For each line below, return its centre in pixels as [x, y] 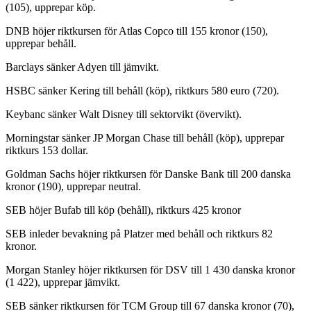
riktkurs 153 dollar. [47, 151]
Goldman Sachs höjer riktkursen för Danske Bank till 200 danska [148, 174]
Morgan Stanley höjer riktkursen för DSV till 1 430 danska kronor [150, 270]
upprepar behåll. [41, 44]
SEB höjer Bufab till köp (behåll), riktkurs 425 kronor [123, 210]
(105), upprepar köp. [51, 8]
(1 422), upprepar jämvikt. [63, 283]
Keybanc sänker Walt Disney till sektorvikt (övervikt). [125, 115]
